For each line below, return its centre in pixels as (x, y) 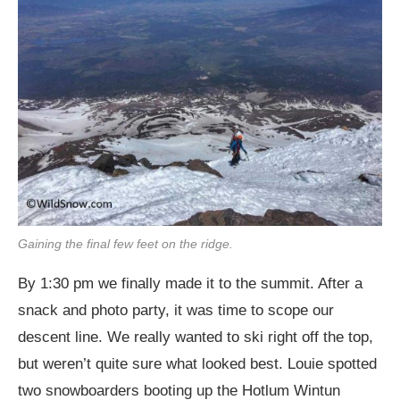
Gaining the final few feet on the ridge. (125, 243)
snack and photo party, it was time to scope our (176, 310)
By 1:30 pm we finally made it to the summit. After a (190, 283)
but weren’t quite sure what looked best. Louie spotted (197, 363)
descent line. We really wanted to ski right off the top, (196, 337)
